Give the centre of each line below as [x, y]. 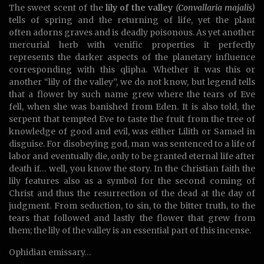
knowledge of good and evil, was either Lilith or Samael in [132, 132]
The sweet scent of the [57, 8]
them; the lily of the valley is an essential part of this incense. [130, 231]
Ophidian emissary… [50, 253]
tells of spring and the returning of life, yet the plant [132, 20]
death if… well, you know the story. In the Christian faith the [132, 169]
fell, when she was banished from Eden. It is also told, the [132, 107]
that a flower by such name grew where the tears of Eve [132, 95]
